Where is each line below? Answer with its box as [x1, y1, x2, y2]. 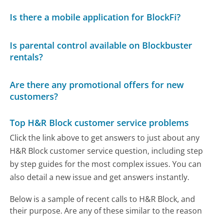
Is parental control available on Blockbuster [10, 39, 193, 51]
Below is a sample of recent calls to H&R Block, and [10, 194, 196, 205]
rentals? [10, 51, 43, 63]
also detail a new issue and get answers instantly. [10, 172, 190, 183]
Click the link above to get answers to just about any [10, 132, 200, 144]
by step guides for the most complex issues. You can [10, 159, 202, 170]
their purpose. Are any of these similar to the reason [10, 205, 202, 217]
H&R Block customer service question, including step [10, 145, 203, 157]
